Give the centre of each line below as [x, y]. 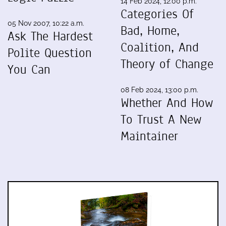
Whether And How [167, 103]
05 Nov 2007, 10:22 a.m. [46, 23]
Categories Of [157, 14]
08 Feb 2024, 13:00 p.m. [159, 90]
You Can [29, 69]
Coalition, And [160, 47]
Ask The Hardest [50, 36]
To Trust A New [161, 119]
